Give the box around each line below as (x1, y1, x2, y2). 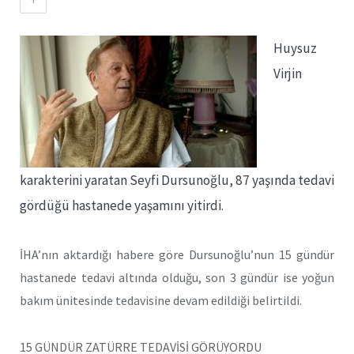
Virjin (273, 65, 302, 82)
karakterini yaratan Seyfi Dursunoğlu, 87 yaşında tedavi (20, 171, 334, 189)
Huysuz (273, 40, 317, 57)
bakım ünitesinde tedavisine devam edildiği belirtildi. (20, 292, 302, 308)
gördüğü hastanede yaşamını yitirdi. (20, 197, 224, 214)
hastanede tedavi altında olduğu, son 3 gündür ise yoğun (20, 269, 334, 285)
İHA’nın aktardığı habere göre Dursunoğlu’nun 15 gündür (20, 246, 334, 262)
